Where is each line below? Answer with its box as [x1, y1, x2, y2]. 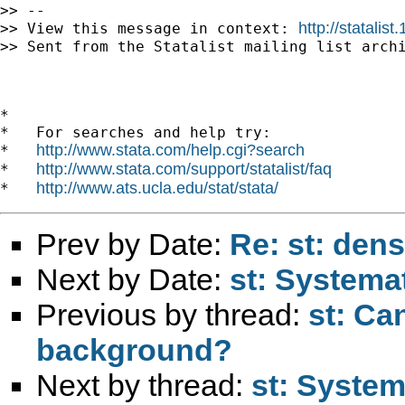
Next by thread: [36, 367, 251, 402]
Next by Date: [36, 261, 230, 297]
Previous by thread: [36, 297, 308, 332]
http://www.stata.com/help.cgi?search [36, 140, 305, 159]
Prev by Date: [36, 226, 230, 261]
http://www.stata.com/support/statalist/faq [36, 159, 332, 178]
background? [36, 332, 232, 367]
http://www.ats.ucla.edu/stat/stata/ [36, 178, 278, 197]
